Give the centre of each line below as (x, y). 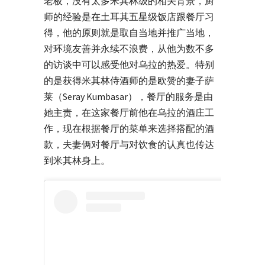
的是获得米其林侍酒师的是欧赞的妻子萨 (129, 81)
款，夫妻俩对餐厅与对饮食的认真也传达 (129, 145)
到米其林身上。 (77, 161)
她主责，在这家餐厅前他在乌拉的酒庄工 (129, 113)
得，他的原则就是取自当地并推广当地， (129, 33)
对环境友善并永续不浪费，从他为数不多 (129, 49)
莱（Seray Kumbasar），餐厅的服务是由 (128, 97)
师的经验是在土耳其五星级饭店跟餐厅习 (129, 17)
